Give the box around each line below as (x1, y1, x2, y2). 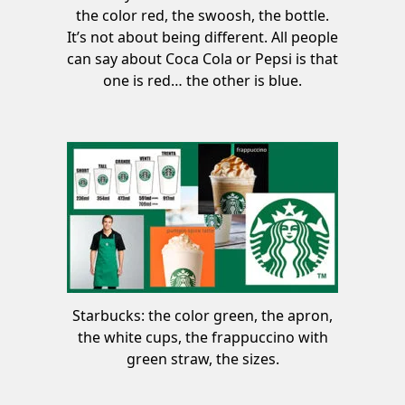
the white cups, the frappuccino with (77, 326, 328, 347)
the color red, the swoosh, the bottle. (76, 5, 329, 25)
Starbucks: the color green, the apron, (72, 305, 333, 325)
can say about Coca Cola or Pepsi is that (67, 48, 338, 69)
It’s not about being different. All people (67, 26, 338, 47)
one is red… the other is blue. (103, 70, 302, 90)
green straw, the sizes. (126, 348, 279, 369)
